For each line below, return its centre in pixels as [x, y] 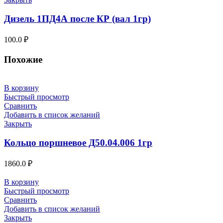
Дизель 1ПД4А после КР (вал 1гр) [77, 19]
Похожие [23, 59]
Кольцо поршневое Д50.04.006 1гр [78, 143]
